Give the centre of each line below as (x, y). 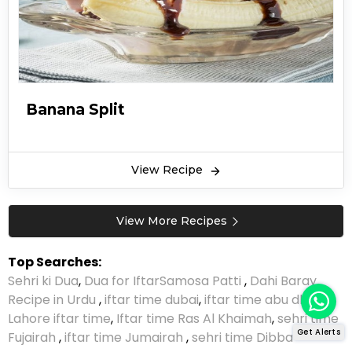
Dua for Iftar (122, 281)
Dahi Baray (283, 281)
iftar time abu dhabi (265, 300)
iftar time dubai (152, 300)
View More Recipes (171, 221)
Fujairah (33, 338)
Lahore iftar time (59, 319)
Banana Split (75, 109)
